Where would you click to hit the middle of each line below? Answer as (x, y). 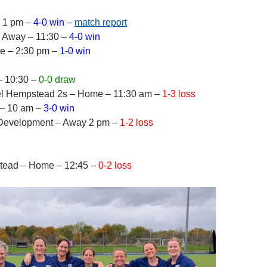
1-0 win (75, 51)
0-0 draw (57, 80)
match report (101, 22)
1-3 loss (179, 94)
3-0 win (59, 108)
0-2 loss (115, 165)
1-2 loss (136, 122)
